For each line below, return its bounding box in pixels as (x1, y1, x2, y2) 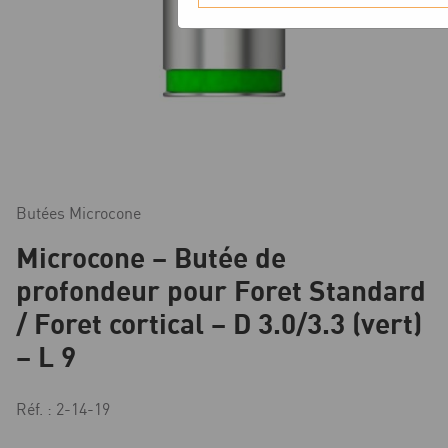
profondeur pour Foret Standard (16, 272, 426, 309)
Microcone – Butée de (16, 239, 286, 276)
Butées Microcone (16, 203, 141, 224)
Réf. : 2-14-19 (16, 399, 110, 420)
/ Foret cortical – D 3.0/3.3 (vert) (16, 305, 422, 342)
